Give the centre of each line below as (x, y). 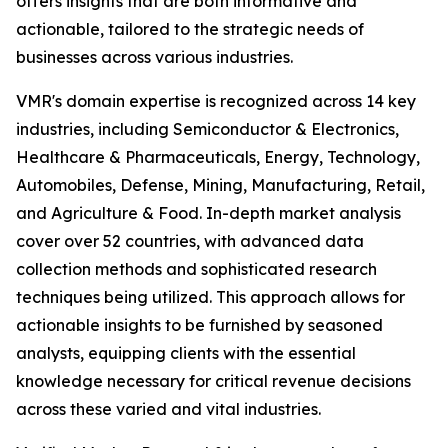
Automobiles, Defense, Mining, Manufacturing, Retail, (220, 185)
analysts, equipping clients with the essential (186, 353)
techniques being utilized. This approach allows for (210, 297)
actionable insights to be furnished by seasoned (199, 325)
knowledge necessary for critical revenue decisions (213, 381)
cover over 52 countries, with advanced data (190, 241)
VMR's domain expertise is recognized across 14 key (216, 101)
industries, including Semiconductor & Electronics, (207, 129)
